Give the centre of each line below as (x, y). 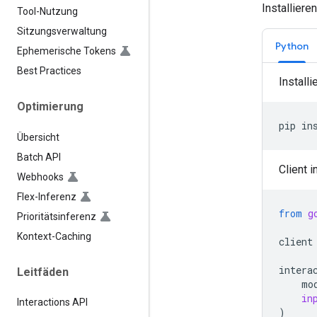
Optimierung (50, 107)
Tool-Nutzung (47, 12)
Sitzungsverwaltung (62, 31)
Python (292, 46)
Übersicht (38, 137)
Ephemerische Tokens (67, 51)
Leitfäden (43, 272)
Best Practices (49, 71)
